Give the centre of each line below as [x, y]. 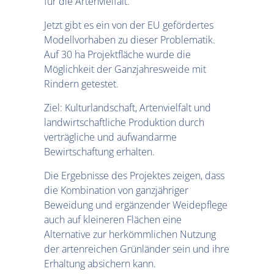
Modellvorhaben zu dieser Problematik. [130, 39]
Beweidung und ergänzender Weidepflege [136, 205]
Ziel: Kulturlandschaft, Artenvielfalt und [128, 107]
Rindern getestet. [81, 83]
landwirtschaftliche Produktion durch [124, 122]
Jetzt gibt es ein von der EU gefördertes [129, 25]
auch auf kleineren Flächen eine [113, 219]
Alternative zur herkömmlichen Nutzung [130, 234]
